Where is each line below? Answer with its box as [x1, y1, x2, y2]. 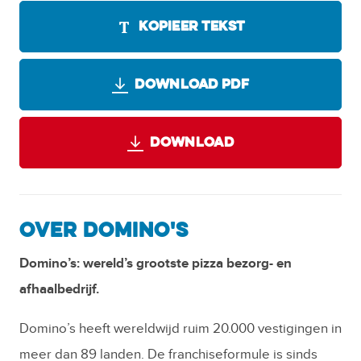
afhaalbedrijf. [19, 281, 99, 298]
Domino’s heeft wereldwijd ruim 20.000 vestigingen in [19, 321, 342, 338]
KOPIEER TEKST [139, 21, 246, 34]
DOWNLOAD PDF [135, 79, 249, 92]
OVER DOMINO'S [19, 222, 189, 241]
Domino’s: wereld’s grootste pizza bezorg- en [19, 255, 292, 272]
